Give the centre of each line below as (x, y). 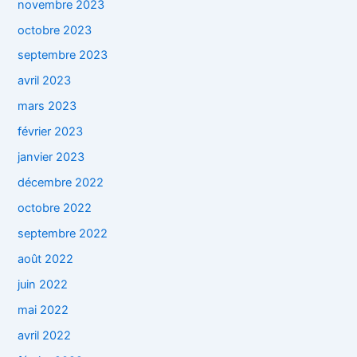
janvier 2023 (51, 157)
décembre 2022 (61, 183)
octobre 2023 (55, 30)
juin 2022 (43, 284)
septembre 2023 (63, 55)
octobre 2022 (55, 208)
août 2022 (46, 259)
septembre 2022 (63, 234)
